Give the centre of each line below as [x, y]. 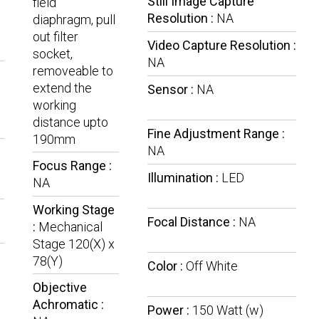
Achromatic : [68, 305]
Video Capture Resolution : [221, 46]
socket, [52, 54]
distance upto [70, 122]
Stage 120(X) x [73, 244]
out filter [55, 37]
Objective [59, 288]
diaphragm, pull [74, 20]
